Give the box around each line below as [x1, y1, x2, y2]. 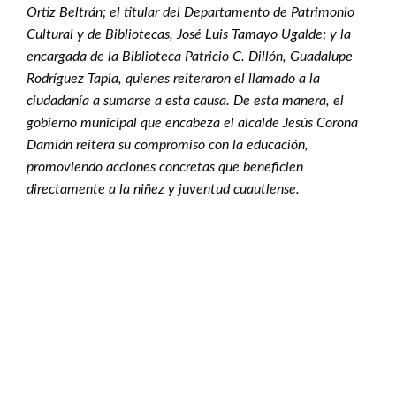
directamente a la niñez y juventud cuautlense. [27, 182, 300, 196]
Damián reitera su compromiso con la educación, [27, 138, 308, 152]
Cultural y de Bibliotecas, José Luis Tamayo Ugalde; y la [27, 27, 351, 42]
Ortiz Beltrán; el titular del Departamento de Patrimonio [27, 5, 354, 19]
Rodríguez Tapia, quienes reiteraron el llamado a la [27, 72, 320, 86]
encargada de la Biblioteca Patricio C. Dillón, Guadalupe [27, 49, 353, 64]
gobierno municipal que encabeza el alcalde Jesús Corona [27, 116, 358, 130]
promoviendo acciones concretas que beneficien [27, 160, 303, 174]
